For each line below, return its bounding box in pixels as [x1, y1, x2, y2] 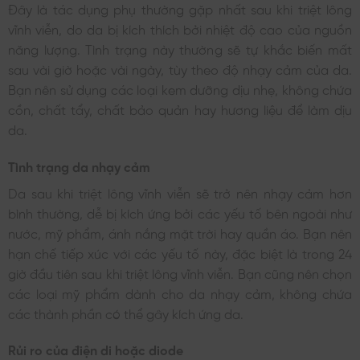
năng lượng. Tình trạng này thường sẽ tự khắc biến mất [8, 41, 352, 55]
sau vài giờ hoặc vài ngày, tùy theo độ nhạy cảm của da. [8, 61, 352, 75]
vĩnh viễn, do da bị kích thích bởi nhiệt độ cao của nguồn [8, 21, 352, 35]
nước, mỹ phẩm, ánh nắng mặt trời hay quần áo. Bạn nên [8, 225, 352, 239]
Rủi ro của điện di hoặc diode [8, 342, 183, 356]
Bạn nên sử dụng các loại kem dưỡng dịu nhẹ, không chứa [8, 81, 352, 95]
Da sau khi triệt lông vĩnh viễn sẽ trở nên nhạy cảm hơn [8, 185, 352, 198]
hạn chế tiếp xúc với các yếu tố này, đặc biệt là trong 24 [8, 245, 352, 259]
